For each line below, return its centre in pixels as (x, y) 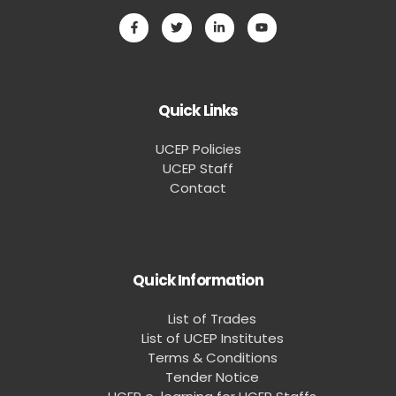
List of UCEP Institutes (212, 338)
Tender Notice (212, 377)
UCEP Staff (198, 168)
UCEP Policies (198, 148)
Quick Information (198, 280)
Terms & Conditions (212, 357)
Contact (198, 187)
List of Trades (212, 318)
